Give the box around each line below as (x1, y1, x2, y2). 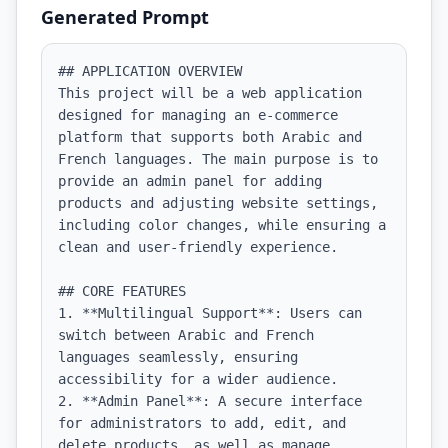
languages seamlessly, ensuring (58, 349, 298, 365)
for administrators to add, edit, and (58, 415, 346, 431)
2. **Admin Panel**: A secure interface (58, 393, 362, 409)
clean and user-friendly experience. (58, 239, 338, 255)
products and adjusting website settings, (58, 195, 378, 211)
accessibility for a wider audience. (58, 371, 338, 387)
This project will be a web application (58, 85, 362, 101)
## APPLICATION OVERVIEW (58, 63, 242, 79)
